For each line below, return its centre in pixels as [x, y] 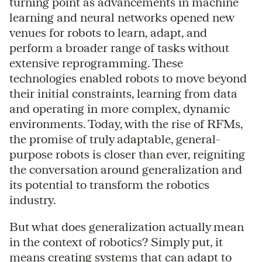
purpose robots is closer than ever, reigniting [127, 154]
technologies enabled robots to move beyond [128, 78]
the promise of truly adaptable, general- [115, 139]
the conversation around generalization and [126, 169]
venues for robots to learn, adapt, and [108, 32]
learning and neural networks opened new [122, 17]
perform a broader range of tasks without [119, 47]
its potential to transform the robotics [109, 184]
